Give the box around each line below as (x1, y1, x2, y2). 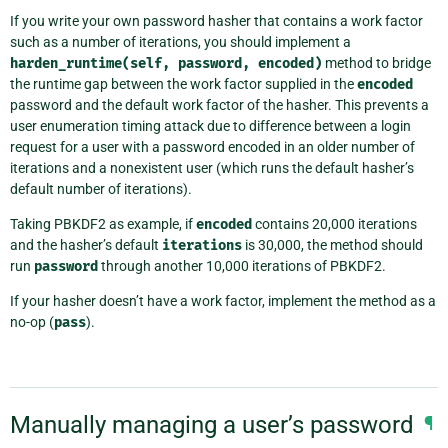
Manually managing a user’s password (10, 411, 414, 440)
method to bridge (322, 54, 431, 71)
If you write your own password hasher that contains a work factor (10, 12, 423, 29)
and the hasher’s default (10, 236, 162, 253)
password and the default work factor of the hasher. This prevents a (10, 96, 429, 113)
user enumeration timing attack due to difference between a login (10, 117, 411, 134)
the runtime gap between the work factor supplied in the (10, 75, 357, 92)
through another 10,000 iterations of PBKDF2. (98, 257, 386, 274)
